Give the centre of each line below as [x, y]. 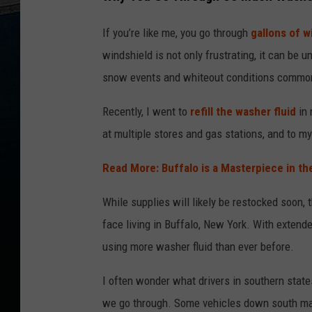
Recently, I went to [146, 111]
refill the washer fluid [243, 111]
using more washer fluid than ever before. [198, 246]
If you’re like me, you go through [177, 32]
